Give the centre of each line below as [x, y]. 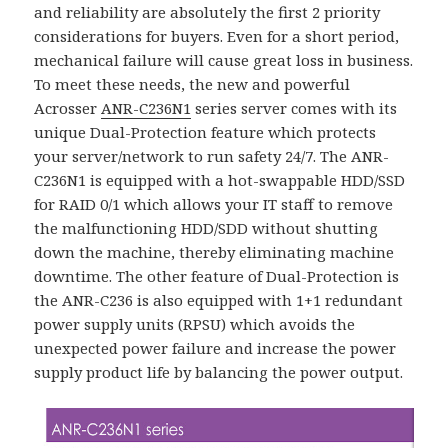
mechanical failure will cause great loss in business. [224, 60]
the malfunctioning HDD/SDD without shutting [206, 228]
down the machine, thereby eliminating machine [214, 252]
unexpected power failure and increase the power [215, 348]
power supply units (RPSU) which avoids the [195, 324]
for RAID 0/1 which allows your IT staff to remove [214, 204]
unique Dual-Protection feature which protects [205, 132]
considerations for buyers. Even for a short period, [217, 36]
